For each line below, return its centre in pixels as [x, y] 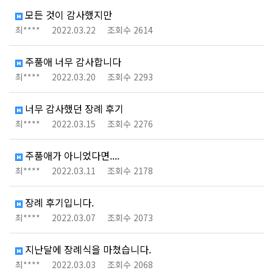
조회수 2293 [130, 77]
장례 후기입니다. [58, 202]
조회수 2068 [130, 264]
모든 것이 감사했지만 [67, 15]
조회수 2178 [130, 171]
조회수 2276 [130, 124]
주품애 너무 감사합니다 [72, 62]
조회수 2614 [130, 30]
